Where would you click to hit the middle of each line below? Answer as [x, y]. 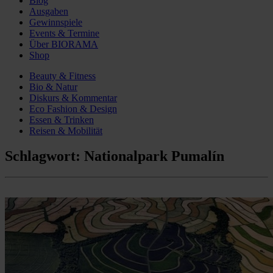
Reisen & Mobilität [66, 130]
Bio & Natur [53, 87]
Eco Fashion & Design [73, 108]
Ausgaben [49, 11]
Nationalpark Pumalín [154, 156]
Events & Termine [64, 33]
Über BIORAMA [64, 44]
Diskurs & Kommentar [73, 97]
